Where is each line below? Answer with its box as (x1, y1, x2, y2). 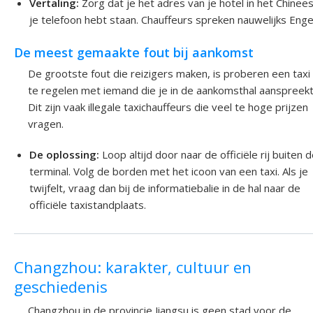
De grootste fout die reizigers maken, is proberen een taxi (28, 66, 310, 80)
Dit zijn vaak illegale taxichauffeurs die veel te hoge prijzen (28, 99, 308, 114)
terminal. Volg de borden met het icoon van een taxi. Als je (29, 163, 309, 178)
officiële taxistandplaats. (29, 197, 147, 212)
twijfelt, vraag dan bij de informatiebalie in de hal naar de (29, 180, 301, 195)
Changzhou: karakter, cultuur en (14, 256, 252, 277)
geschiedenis (14, 275, 108, 297)
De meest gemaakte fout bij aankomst (14, 43, 254, 61)
